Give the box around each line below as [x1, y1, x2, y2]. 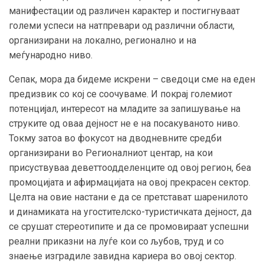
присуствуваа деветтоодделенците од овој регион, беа [9, 161, 251, 173]
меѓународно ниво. [9, 49, 93, 61]
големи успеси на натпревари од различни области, [9, 19, 235, 31]
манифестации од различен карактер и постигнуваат [9, 5, 240, 16]
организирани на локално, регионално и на [9, 34, 196, 46]
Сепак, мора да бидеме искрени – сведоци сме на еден [9, 73, 255, 85]
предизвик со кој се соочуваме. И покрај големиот [9, 88, 232, 100]
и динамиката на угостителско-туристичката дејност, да [9, 206, 252, 217]
